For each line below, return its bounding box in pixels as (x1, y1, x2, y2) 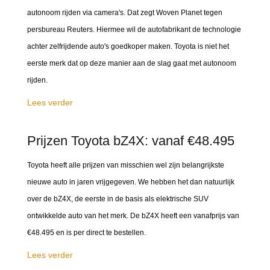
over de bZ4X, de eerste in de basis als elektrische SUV (27, 195, 209, 203)
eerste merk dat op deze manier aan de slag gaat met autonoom (27, 59, 236, 67)
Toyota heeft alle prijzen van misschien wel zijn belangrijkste (27, 161, 224, 169)
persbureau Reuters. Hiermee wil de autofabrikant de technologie (27, 25, 241, 34)
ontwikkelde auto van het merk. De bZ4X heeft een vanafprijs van (27, 212, 239, 220)
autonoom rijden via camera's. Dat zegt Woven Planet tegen (27, 8, 222, 17)
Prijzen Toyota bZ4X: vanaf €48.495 (27, 133, 234, 148)
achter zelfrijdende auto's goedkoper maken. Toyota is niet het (27, 42, 229, 51)
